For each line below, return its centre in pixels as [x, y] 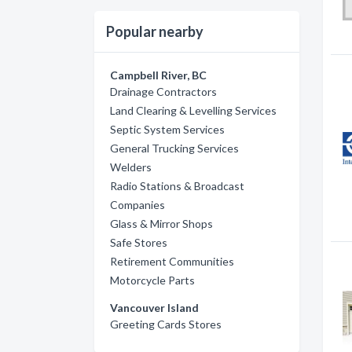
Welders [131, 167]
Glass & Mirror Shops [161, 224]
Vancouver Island [154, 308]
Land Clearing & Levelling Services [193, 110]
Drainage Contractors [163, 92]
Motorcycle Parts [152, 280]
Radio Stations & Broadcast [177, 186]
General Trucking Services [174, 148]
